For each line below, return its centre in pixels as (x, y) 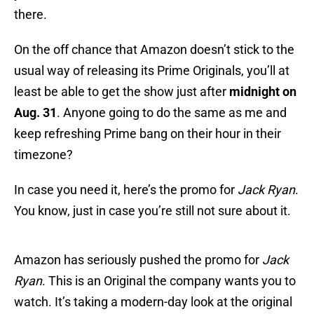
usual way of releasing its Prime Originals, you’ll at (152, 71)
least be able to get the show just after (122, 92)
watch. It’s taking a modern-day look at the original (153, 302)
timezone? (43, 155)
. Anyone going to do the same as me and (172, 113)
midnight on (263, 92)
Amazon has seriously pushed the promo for (138, 260)
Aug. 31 (35, 113)
